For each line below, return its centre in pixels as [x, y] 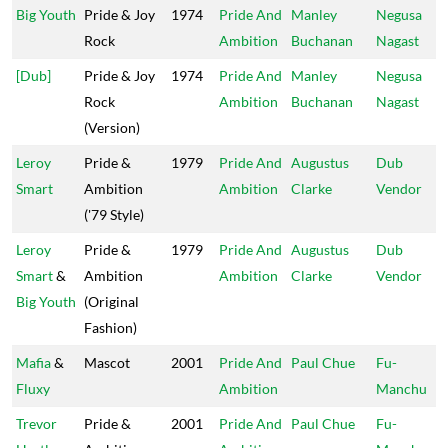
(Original [111, 301]
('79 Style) [114, 214]
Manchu [401, 388]
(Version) [112, 127]
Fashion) [110, 327]
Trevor [36, 423]
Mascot [107, 362]
